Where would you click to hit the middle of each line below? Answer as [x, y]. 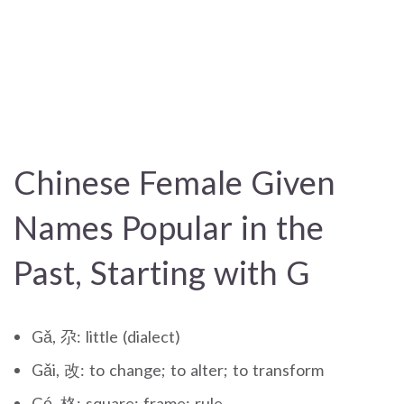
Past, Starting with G [162, 272]
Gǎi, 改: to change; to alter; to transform [178, 369]
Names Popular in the [169, 227]
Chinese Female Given [174, 182]
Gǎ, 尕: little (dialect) [106, 336]
